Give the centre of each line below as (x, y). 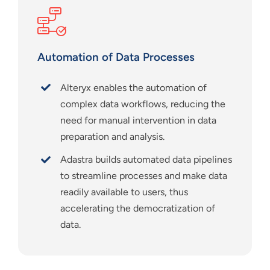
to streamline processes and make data (144, 175)
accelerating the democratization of (138, 208)
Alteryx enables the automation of (134, 87)
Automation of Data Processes (116, 57)
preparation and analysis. (113, 136)
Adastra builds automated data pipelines (146, 159)
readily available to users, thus (124, 192)
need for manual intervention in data (139, 120)
